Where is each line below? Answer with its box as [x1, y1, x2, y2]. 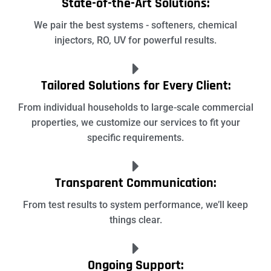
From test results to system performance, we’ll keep [23, 198, 248, 211]
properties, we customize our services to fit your [31, 116, 240, 128]
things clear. [109, 214, 162, 226]
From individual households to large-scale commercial [18, 101, 253, 113]
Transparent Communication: [55, 174, 216, 192]
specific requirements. [87, 131, 184, 143]
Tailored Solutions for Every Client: [41, 77, 230, 94]
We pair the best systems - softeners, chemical [34, 19, 237, 31]
